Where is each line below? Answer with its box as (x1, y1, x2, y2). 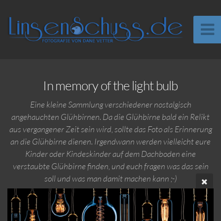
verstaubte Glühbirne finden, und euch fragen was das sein (12, 161, 209, 172)
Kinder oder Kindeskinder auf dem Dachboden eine (25, 148, 196, 159)
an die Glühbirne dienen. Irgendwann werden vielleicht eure (10, 136, 211, 147)
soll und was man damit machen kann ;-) (44, 173, 177, 184)
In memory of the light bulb (43, 77, 178, 94)
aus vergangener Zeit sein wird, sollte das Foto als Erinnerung (9, 124, 212, 135)
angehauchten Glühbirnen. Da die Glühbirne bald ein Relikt (11, 111, 210, 122)
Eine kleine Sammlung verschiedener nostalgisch (30, 99, 191, 110)
